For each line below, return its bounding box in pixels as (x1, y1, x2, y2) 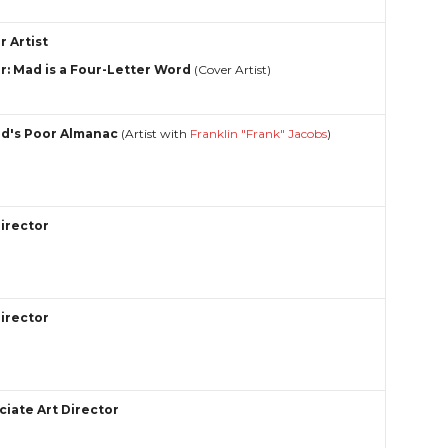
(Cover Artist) (191, 62, 272, 78)
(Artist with (118, 126, 191, 142)
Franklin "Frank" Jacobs (190, 126, 328, 142)
